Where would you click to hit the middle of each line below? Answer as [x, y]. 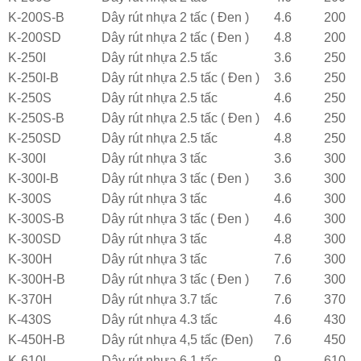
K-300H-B [37, 279]
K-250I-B [33, 77]
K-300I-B [33, 178]
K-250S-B [36, 118]
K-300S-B [36, 218]
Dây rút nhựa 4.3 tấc [160, 319]
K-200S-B [36, 17]
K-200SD [35, 37]
